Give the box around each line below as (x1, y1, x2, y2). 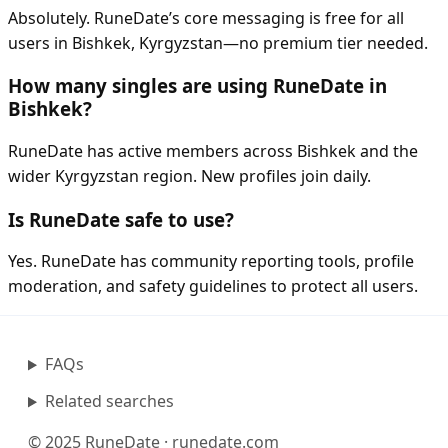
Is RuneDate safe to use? (8, 206, 234, 232)
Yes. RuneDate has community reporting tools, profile (8, 250, 414, 273)
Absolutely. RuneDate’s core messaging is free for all (8, 6, 404, 29)
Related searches (44, 390, 174, 413)
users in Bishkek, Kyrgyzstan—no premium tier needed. (8, 31, 428, 54)
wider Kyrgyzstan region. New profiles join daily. (8, 165, 371, 188)
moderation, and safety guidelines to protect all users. (8, 275, 418, 298)
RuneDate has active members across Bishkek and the (8, 140, 418, 163)
